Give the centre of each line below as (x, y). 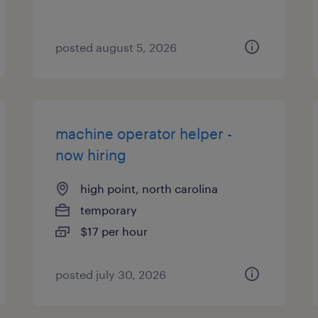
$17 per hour (114, 231)
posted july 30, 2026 (111, 274)
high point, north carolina (149, 188)
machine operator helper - (144, 133)
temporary (109, 210)
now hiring (91, 155)
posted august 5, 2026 (116, 47)
